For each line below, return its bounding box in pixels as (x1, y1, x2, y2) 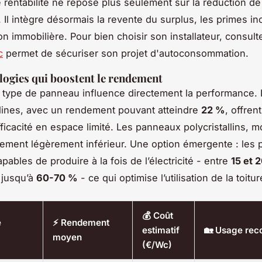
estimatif (142, 225, 180, 236)
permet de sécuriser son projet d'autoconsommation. (3, 47, 249, 60)
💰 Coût (142, 210, 173, 222)
